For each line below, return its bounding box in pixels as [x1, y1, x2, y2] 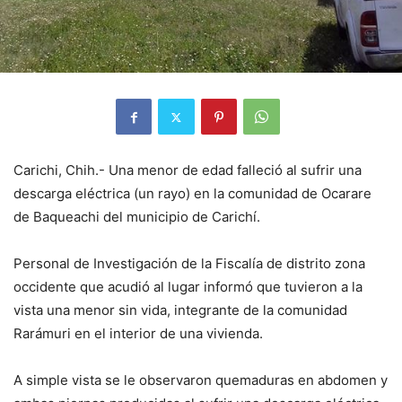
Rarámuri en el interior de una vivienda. [13, 325, 263, 343]
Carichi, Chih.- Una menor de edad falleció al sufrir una [13, 162, 362, 179]
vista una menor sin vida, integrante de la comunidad [13, 301, 347, 319]
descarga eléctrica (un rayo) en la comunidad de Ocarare [13, 185, 371, 203]
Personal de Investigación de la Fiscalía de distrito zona [13, 255, 365, 273]
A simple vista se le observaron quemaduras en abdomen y [13, 371, 388, 389]
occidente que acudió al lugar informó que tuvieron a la [13, 278, 363, 296]
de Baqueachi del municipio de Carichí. [13, 208, 260, 226]
